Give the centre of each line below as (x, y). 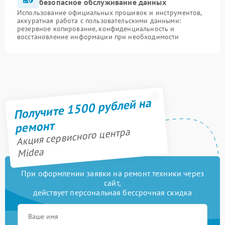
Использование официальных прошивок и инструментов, (109, 13)
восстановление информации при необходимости (98, 37)
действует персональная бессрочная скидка (113, 192)
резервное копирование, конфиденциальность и (96, 29)
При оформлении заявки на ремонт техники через (113, 173)
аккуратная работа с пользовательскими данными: (99, 21)
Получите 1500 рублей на (82, 108)
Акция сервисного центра (73, 137)
